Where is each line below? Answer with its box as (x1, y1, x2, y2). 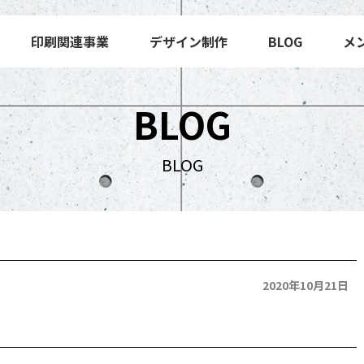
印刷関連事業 (31, 32, 109, 51)
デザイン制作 (149, 32, 227, 51)
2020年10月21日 (262, 277, 349, 293)
